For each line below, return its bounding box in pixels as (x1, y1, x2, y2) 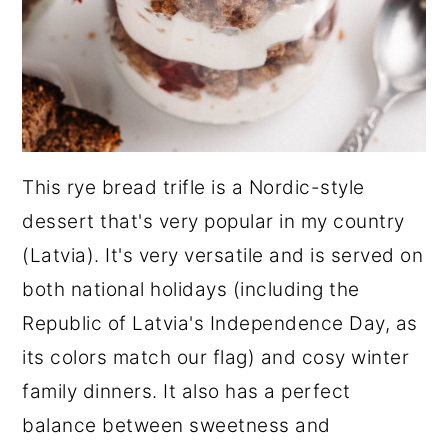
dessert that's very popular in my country (22, 210, 405, 234)
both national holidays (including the (22, 278, 360, 302)
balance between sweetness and (22, 414, 331, 438)
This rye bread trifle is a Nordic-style (22, 176, 365, 200)
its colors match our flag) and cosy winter (22, 346, 410, 370)
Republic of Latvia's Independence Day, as (22, 312, 418, 336)
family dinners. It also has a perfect (22, 380, 351, 404)
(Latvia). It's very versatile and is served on (22, 244, 424, 268)
